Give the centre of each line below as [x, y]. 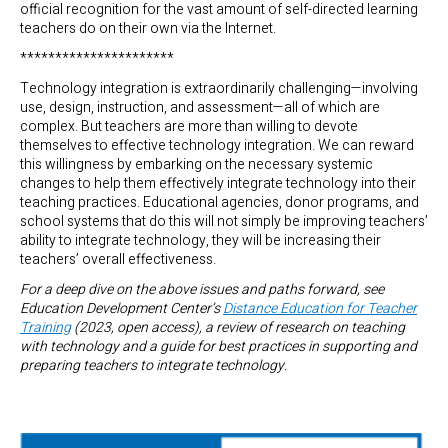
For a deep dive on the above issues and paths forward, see [202, 290]
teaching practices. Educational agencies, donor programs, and [219, 202]
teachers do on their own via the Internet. [148, 28]
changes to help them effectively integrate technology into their [218, 183]
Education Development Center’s [121, 309]
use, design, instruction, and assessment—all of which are [200, 107]
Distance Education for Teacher [320, 309]
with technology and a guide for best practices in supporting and [218, 347]
